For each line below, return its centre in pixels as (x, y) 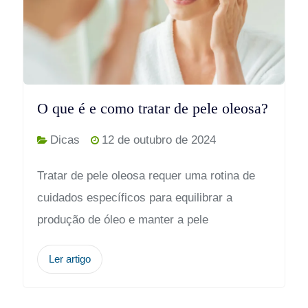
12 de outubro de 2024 (158, 140)
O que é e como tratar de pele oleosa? (152, 108)
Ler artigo (69, 258)
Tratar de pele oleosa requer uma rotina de (146, 175)
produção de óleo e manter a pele (122, 219)
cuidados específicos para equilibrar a (134, 197)
